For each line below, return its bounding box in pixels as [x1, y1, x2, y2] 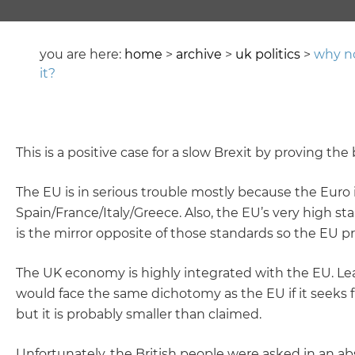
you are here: [40, 47, 124, 62]
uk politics [235, 47, 300, 62]
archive [176, 47, 222, 62]
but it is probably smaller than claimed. [16, 307, 261, 322]
